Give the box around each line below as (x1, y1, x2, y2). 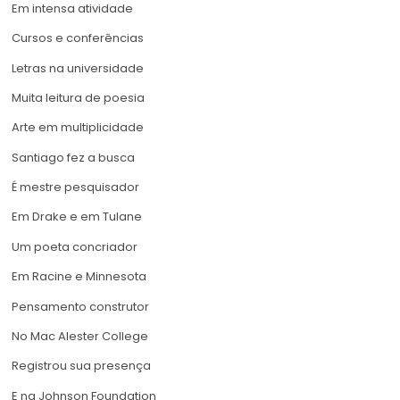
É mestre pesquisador (12, 179, 139, 196)
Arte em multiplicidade (12, 119, 144, 137)
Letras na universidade (12, 59, 144, 77)
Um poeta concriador (12, 237, 137, 255)
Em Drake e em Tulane (12, 208, 142, 226)
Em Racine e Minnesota (12, 268, 146, 286)
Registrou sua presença (12, 357, 151, 375)
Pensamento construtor (12, 297, 149, 315)
